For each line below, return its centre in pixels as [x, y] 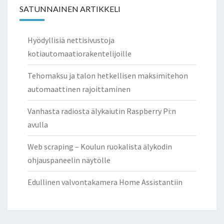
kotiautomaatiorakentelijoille [79, 54]
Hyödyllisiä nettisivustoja [71, 40]
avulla [38, 125]
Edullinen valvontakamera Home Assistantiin [105, 182]
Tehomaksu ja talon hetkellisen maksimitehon [108, 76]
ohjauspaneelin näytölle [69, 160]
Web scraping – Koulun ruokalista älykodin [100, 147]
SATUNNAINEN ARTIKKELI [70, 9]
